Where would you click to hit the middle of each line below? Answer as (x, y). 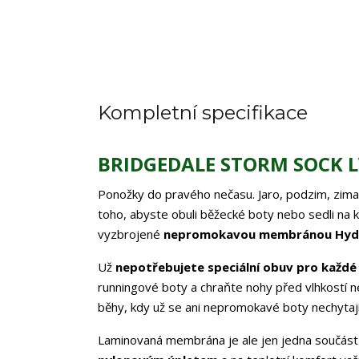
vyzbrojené (131, 234)
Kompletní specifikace (203, 113)
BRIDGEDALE (157, 164)
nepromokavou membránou (248, 234)
